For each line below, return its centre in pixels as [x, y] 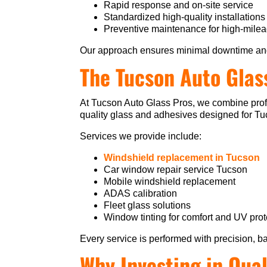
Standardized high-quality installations [185, 17]
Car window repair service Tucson [176, 170]
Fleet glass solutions [148, 206]
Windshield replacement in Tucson [182, 158]
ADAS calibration [141, 194]
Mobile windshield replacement [170, 182]
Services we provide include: [141, 136]
